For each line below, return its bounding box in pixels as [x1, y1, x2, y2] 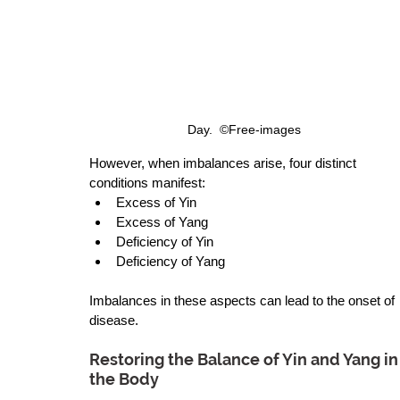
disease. [89, 312, 138, 328]
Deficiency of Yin [116, 233, 217, 249]
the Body [89, 369, 159, 388]
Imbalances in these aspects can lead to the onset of [89, 292, 398, 308]
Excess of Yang [116, 213, 212, 229]
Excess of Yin [116, 194, 203, 210]
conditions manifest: [89, 174, 209, 190]
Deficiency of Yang [116, 253, 229, 269]
